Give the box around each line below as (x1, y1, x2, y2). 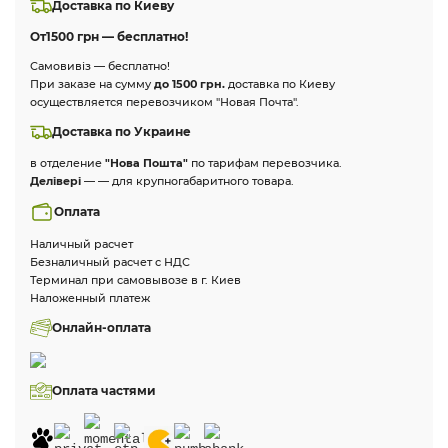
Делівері (30, 174, 81, 188)
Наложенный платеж (30, 291, 150, 305)
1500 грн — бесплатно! (46, 29, 188, 44)
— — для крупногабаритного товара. (81, 174, 294, 188)
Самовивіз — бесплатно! (30, 59, 170, 73)
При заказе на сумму (30, 77, 154, 91)
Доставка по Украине (52, 124, 191, 139)
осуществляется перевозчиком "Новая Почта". (30, 95, 299, 109)
